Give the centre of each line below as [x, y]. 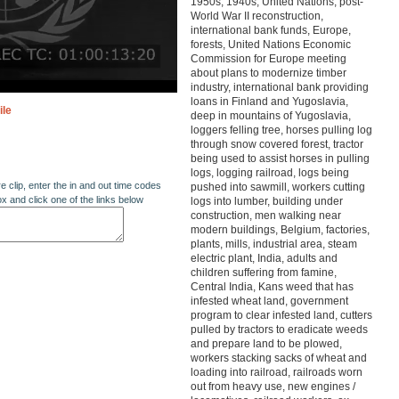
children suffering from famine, [263, 273]
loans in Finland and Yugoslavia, [269, 102]
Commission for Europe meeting [268, 59]
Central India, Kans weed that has [272, 287]
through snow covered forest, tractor [277, 144]
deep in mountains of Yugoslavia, [270, 116]
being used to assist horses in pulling [280, 159]
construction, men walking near [265, 216]
